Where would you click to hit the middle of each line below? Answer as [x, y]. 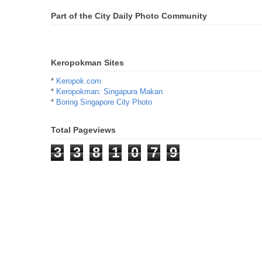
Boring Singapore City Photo [104, 102]
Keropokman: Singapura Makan [109, 92]
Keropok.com [79, 81]
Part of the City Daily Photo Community [129, 16]
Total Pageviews [83, 130]
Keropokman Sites [87, 62]
